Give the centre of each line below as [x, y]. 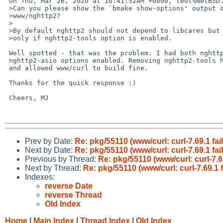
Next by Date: [50, 150]
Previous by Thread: [61, 159]
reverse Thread [73, 195]
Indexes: [40, 177]
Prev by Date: [50, 141]
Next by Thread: [54, 168]
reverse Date [69, 186]
